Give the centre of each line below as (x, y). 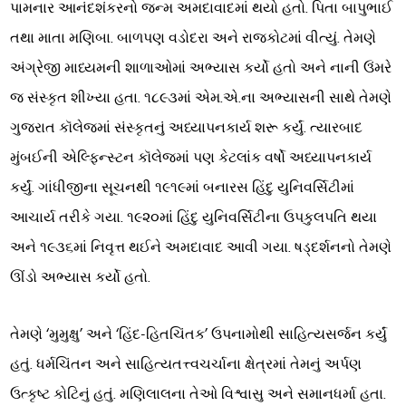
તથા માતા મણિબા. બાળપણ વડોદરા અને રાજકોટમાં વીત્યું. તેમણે (193, 39)
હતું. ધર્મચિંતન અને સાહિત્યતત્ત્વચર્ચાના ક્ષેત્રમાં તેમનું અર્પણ (186, 365)
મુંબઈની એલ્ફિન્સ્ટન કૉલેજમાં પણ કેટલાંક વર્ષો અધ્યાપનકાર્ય (191, 158)
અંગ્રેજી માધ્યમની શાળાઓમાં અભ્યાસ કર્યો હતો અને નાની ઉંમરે (201, 68)
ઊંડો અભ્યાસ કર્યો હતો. (81, 278)
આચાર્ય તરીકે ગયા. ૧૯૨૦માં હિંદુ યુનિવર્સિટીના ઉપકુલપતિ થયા (194, 218)
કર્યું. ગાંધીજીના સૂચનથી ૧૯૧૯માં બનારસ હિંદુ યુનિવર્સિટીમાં (183, 188)
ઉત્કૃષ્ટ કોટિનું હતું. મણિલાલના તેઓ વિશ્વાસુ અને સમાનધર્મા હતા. (198, 395)
